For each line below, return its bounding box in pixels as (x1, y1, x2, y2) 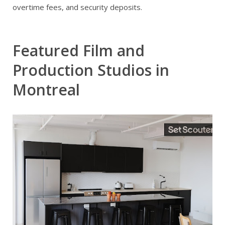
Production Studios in (13, 60, 169, 80)
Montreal (13, 79, 80, 100)
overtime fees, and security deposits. (13, 2, 142, 12)
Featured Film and (13, 40, 145, 61)
